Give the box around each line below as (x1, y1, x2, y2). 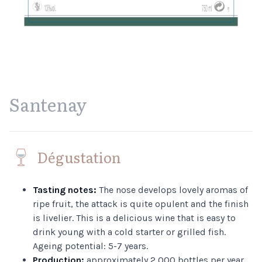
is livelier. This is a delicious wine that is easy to (33, 212, 236, 223)
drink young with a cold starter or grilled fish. (33, 226, 226, 237)
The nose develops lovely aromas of (96, 184, 248, 195)
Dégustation (37, 147, 121, 167)
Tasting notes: (33, 184, 96, 195)
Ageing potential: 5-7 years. (33, 240, 148, 251)
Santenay (9, 91, 87, 117)
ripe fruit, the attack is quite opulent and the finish (33, 198, 249, 209)
